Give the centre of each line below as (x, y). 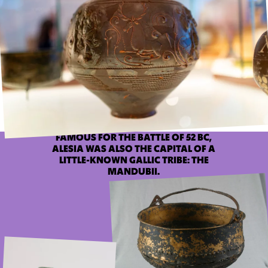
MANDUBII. (134, 172)
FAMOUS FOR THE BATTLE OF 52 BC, (134, 138)
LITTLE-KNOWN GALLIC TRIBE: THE (134, 161)
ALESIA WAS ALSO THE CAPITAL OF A (134, 149)
